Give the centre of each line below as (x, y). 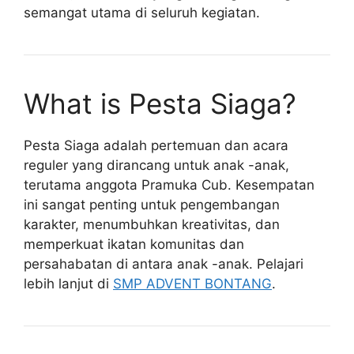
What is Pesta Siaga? (160, 103)
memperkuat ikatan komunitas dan (134, 244)
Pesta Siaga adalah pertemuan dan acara (156, 145)
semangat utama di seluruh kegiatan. (142, 12)
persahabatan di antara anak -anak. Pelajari (164, 264)
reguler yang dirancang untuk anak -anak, (156, 165)
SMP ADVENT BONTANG (192, 283)
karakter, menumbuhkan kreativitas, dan (152, 224)
